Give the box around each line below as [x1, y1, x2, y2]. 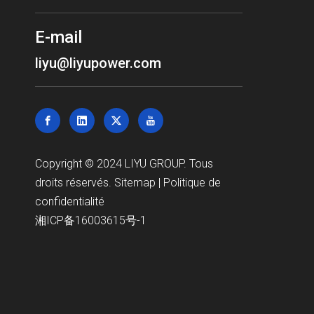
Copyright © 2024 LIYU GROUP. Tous [35, 157, 213, 171]
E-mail [35, 27, 82, 48]
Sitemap [114, 176, 158, 190]
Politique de [163, 176, 221, 190]
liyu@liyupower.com [35, 55, 161, 72]
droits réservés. [35, 176, 114, 190]
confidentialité [35, 195, 104, 209]
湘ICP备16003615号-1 [35, 214, 146, 228]
